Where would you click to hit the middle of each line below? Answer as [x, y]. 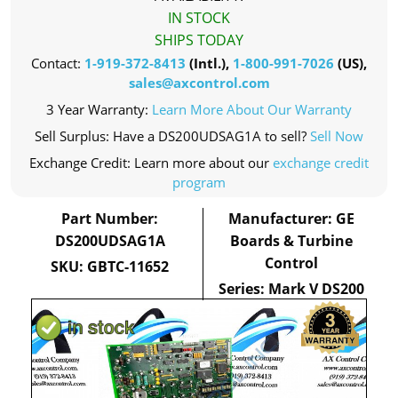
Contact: [58, 63]
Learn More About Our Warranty [252, 109]
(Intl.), [209, 63]
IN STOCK [199, 18]
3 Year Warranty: [99, 109]
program [199, 182]
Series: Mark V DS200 [292, 289]
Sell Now [337, 136]
